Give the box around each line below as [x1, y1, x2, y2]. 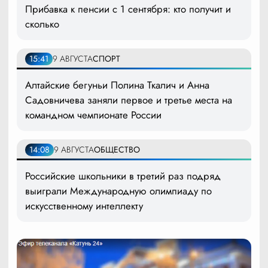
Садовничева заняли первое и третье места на [25, 93, 232, 108]
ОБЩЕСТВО [94, 144, 140, 156]
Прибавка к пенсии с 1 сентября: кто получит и [25, 2, 231, 17]
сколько [25, 17, 59, 32]
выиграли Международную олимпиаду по [25, 184, 212, 199]
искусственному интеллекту [25, 199, 143, 214]
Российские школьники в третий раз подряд [25, 169, 221, 184]
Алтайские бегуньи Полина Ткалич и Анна [25, 78, 209, 93]
